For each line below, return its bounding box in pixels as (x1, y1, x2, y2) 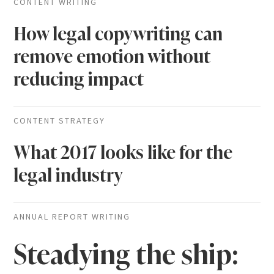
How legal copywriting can (13, 23, 223, 45)
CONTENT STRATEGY (13, 115, 106, 126)
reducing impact (13, 68, 144, 91)
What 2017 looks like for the (13, 141, 233, 164)
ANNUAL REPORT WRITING (13, 211, 131, 222)
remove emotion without (13, 45, 211, 68)
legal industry (13, 164, 124, 187)
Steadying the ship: (13, 238, 239, 271)
